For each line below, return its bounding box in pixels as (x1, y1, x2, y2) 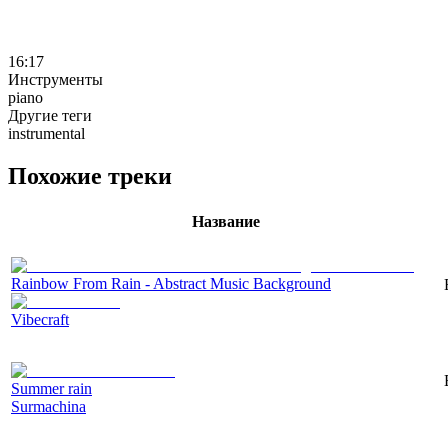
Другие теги (8, 106, 92, 124)
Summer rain (11, 379, 92, 397)
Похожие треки (8, 162, 172, 189)
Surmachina (11, 397, 86, 415)
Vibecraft (11, 310, 69, 328)
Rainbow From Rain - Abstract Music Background (11, 274, 331, 292)
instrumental (8, 124, 85, 142)
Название (191, 212, 260, 230)
